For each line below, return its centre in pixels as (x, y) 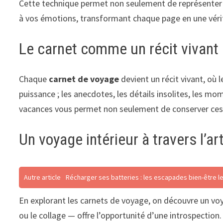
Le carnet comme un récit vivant (119, 49)
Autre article (43, 177)
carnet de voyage (84, 79)
